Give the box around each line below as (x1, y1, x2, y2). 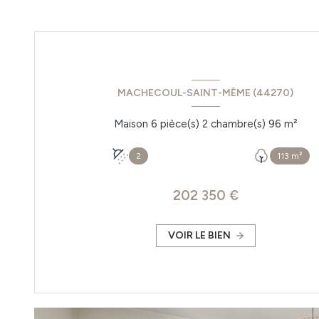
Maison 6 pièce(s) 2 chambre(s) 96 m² (283, 117, 298, 131)
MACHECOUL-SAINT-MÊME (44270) (117, 87, 294, 100)
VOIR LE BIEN (168, 229, 231, 241)
